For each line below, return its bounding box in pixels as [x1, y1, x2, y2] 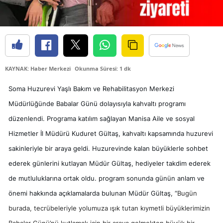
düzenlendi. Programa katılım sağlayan [8, 114, 128, 122]
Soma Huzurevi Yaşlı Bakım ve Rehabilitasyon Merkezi [8, 84, 174, 93]
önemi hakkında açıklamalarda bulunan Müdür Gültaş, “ [8, 189, 177, 197]
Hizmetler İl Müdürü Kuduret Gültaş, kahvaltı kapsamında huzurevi [8, 129, 213, 137]
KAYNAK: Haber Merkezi [5, 64, 71, 72]
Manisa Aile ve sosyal [128, 114, 195, 122]
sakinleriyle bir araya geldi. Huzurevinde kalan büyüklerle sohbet [8, 144, 208, 152]
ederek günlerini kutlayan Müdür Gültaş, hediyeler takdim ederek [8, 159, 211, 167]
